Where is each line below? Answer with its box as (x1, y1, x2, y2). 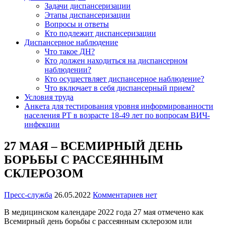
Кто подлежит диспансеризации (45, 28, 156, 37)
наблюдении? (45, 65, 91, 74)
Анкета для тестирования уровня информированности (24, 101, 213, 110)
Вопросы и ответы (45, 19, 109, 28)
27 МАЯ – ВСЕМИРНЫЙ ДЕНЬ (4, 139, 183, 153)
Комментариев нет (93, 190, 157, 199)
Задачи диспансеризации (45, 1, 131, 10)
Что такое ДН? (45, 47, 95, 56)
